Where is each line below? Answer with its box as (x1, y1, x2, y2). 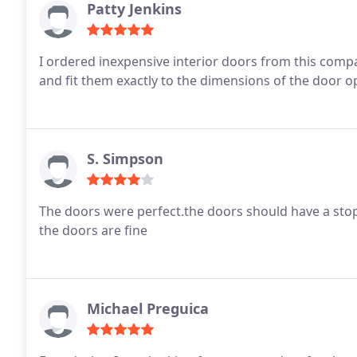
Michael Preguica (87, 299, 209, 318)
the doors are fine (39, 222, 147, 239)
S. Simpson (87, 149, 163, 168)
